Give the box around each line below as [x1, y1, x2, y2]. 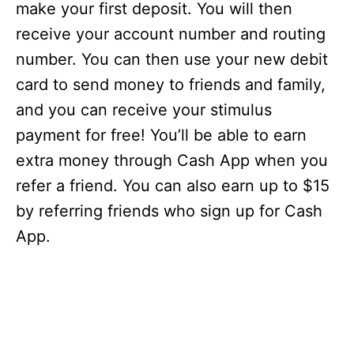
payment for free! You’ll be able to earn [16, 126, 307, 145]
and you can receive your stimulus [16, 100, 272, 120]
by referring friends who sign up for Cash [16, 201, 322, 221]
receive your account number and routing [16, 24, 326, 44]
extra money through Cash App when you [16, 151, 328, 171]
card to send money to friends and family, [16, 75, 326, 95]
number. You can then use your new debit [16, 50, 328, 70]
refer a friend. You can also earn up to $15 [16, 176, 330, 196]
